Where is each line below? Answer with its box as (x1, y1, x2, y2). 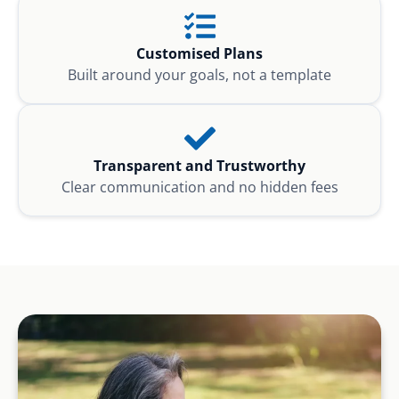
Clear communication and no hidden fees (61, 176, 338, 197)
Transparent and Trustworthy (94, 155, 305, 175)
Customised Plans (136, 43, 263, 63)
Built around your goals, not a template (68, 64, 331, 85)
